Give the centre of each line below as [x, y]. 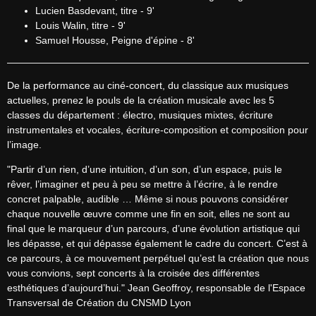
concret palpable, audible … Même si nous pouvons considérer [148, 199]
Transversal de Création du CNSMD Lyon [99, 303]
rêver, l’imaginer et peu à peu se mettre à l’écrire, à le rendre [142, 184]
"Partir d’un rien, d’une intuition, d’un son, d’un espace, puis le [145, 169]
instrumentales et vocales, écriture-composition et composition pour [158, 130]
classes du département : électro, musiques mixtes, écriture [140, 115]
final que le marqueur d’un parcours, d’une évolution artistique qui [153, 229]
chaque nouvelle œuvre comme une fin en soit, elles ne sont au [148, 214]
